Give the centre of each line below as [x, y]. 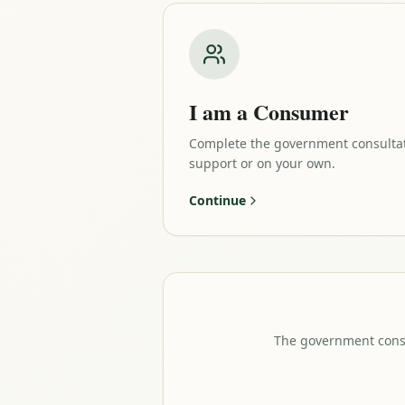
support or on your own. [262, 163]
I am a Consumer [269, 112]
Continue [217, 200]
